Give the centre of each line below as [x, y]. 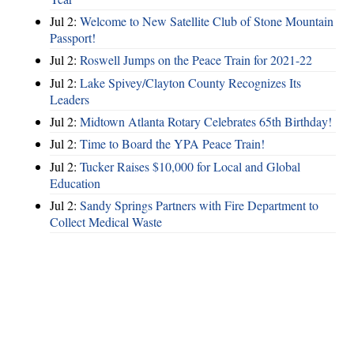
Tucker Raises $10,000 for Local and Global [190, 166]
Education [75, 183]
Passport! [73, 37]
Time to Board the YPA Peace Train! [172, 144]
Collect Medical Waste [106, 222]
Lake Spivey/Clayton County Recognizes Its [190, 82]
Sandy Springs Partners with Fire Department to [199, 205]
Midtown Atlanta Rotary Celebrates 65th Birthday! [206, 122]
